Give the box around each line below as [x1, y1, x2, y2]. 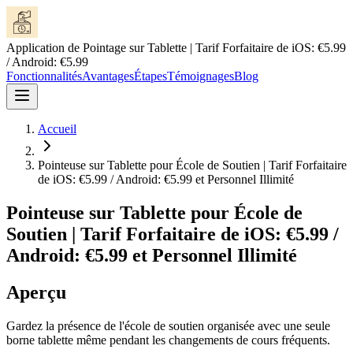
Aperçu [6, 281, 66, 303]
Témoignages [167, 69, 234, 83]
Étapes [134, 69, 167, 83]
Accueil [38, 122, 76, 136]
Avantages [82, 69, 134, 83]
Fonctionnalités [6, 69, 82, 83]
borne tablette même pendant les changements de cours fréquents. [6, 333, 330, 347]
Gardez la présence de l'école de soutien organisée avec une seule [6, 318, 330, 333]
